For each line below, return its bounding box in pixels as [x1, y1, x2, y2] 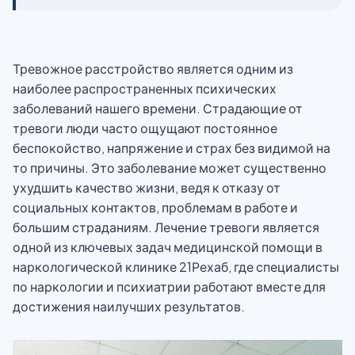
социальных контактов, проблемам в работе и [13, 199, 298, 216]
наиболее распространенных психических [13, 80, 277, 97]
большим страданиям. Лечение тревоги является [13, 219, 319, 235]
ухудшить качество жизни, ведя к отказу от [13, 179, 281, 196]
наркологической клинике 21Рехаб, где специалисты [13, 258, 339, 275]
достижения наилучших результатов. [13, 298, 245, 315]
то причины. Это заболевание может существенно [13, 159, 326, 176]
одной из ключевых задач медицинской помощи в [13, 239, 323, 255]
